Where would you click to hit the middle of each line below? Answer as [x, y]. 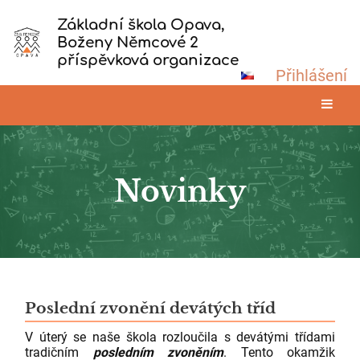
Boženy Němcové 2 [127, 43]
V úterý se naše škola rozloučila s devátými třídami [180, 337]
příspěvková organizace [147, 60]
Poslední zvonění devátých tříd [150, 308]
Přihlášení [311, 76]
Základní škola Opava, [141, 25]
